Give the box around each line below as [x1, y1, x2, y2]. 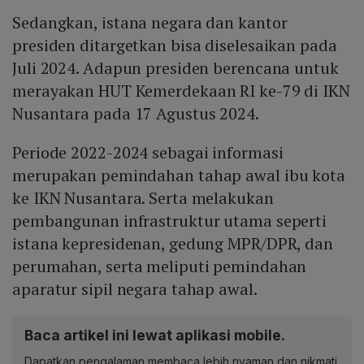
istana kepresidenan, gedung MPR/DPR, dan [12, 232, 333, 255]
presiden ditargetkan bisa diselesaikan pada [12, 34, 337, 57]
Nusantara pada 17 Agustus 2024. [12, 102, 259, 125]
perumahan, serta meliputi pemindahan [12, 255, 307, 278]
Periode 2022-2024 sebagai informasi [12, 141, 284, 164]
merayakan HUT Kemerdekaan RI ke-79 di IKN [12, 80, 350, 102]
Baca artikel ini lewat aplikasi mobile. [24, 327, 285, 344]
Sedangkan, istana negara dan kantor [12, 11, 288, 34]
